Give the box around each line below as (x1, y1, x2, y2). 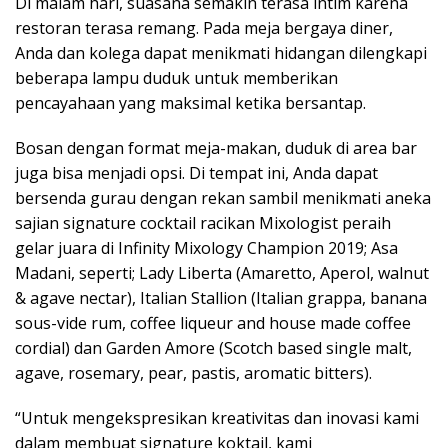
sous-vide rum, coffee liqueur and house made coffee (15, 311, 411, 334)
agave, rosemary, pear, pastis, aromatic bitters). (15, 361, 372, 384)
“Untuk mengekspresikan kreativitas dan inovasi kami (15, 406, 419, 429)
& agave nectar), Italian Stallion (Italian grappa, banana (15, 286, 427, 309)
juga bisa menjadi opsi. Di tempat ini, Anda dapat (15, 161, 378, 184)
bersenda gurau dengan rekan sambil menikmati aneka (15, 186, 431, 209)
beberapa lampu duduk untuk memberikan (15, 66, 338, 89)
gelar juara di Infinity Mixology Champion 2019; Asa (15, 236, 398, 259)
